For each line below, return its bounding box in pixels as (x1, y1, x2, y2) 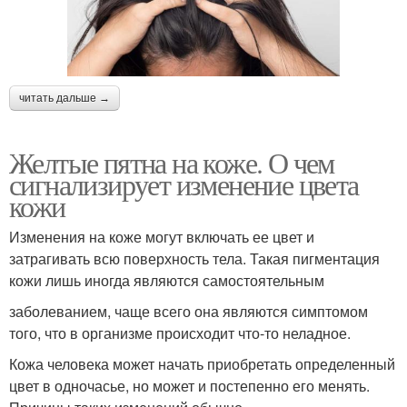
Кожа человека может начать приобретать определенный (9, 352, 395, 374)
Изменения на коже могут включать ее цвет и (9, 225, 314, 247)
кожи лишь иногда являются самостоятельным (9, 269, 324, 291)
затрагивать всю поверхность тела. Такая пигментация (9, 247, 380, 269)
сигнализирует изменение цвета (9, 164, 359, 203)
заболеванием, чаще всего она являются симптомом (9, 300, 368, 322)
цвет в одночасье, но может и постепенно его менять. (9, 374, 370, 396)
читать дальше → (19, 91, 110, 104)
